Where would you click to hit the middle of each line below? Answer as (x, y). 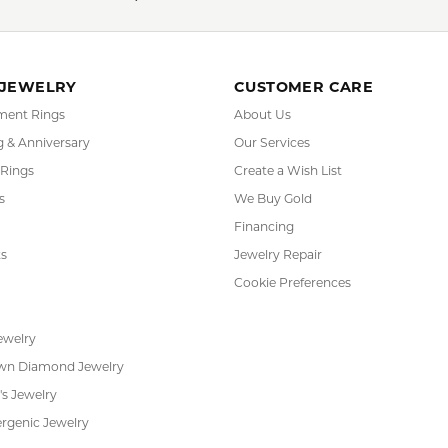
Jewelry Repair (278, 256)
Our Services (272, 144)
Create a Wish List (288, 172)
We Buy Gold (273, 200)
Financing (264, 228)
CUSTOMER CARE (304, 88)
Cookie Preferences (292, 284)
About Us (262, 116)
